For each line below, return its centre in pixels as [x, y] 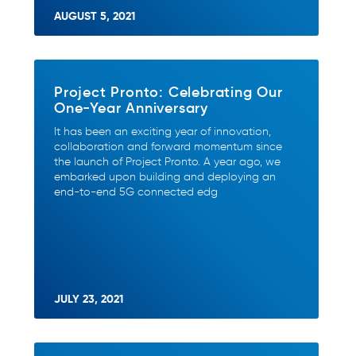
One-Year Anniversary [132, 107]
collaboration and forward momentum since [168, 147]
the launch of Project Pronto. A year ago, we [167, 162]
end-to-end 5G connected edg [136, 192]
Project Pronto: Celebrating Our [168, 91]
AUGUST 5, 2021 [95, 16]
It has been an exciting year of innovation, [163, 132]
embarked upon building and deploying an [165, 177]
